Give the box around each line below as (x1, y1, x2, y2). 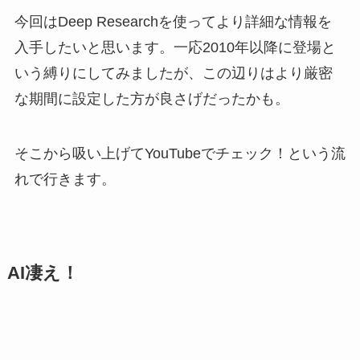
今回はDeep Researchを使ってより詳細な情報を (14, 14, 332, 31)
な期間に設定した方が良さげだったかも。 (14, 91, 289, 108)
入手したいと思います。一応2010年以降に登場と (14, 39, 336, 56)
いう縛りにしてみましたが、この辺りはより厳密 (14, 65, 333, 82)
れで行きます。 (14, 171, 116, 188)
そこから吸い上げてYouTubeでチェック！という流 (14, 145, 346, 162)
